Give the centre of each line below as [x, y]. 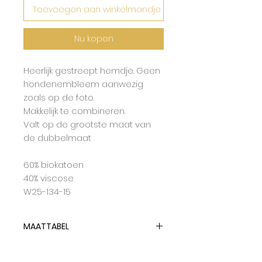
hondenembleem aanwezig [83, 84]
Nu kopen [94, 38]
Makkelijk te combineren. [74, 111]
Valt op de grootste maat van [87, 124]
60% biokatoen [54, 164]
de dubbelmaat [57, 137]
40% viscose [49, 178]
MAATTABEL [46, 226]
